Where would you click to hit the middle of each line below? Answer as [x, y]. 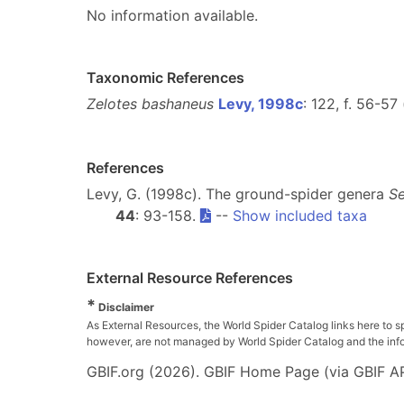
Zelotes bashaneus [150, 104]
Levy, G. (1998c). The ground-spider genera [238, 194]
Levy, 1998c [261, 104]
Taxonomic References [165, 78]
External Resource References [190, 278]
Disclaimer [125, 307]
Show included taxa [300, 216]
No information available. [172, 15]
